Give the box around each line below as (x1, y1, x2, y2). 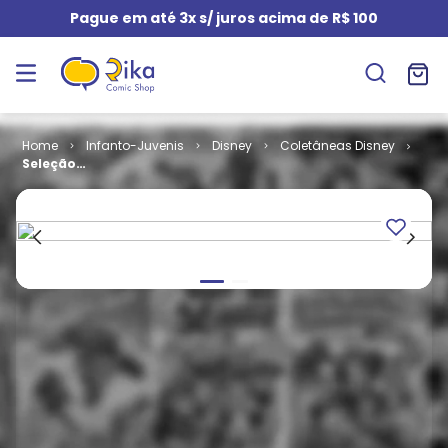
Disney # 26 (22, 173, 102, 190)
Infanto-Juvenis (85, 137, 184, 154)
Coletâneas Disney (279, 137, 395, 154)
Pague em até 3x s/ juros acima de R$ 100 (70, 8, 378, 28)
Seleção (22, 155, 76, 172)
